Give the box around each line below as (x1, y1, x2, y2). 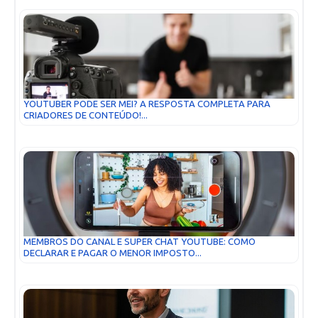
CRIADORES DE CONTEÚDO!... (23, 109, 148, 121)
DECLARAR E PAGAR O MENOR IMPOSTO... (23, 247, 202, 258)
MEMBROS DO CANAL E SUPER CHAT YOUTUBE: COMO (23, 236, 256, 247)
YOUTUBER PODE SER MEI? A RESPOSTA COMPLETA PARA (23, 98, 270, 109)
